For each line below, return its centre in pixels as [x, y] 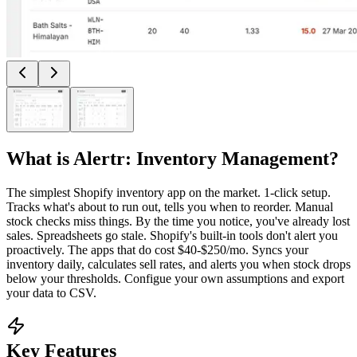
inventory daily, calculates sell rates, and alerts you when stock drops [178, 264]
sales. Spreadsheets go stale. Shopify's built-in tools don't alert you [172, 235]
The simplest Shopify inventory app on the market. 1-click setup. [169, 192]
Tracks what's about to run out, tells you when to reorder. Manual [170, 206]
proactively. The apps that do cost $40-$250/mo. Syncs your [157, 249]
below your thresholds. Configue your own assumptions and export [175, 278]
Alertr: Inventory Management [201, 158]
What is [40, 158]
